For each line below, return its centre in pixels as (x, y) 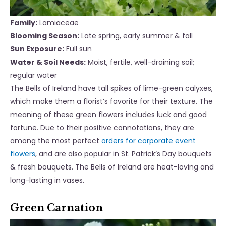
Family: (24, 23)
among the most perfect (56, 141)
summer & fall (167, 36)
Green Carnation (56, 208)
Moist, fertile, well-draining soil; (141, 62)
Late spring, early (111, 36)
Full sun (79, 49)
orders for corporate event (149, 141)
